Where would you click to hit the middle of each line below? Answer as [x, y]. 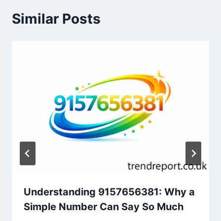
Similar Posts [56, 19]
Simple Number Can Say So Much [104, 206]
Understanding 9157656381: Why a [109, 192]
